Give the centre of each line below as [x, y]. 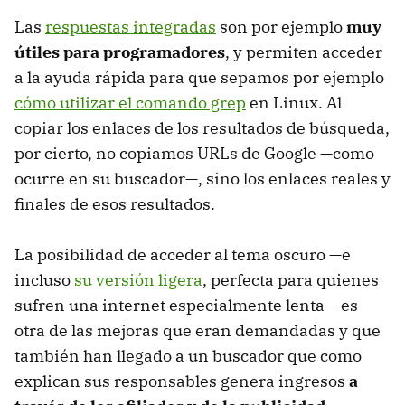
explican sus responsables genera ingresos [182, 381]
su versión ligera [138, 280]
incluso [44, 280]
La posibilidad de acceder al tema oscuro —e [183, 255]
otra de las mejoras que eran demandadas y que [198, 331]
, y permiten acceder [304, 52]
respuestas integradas [131, 27]
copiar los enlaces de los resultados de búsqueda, [202, 128]
